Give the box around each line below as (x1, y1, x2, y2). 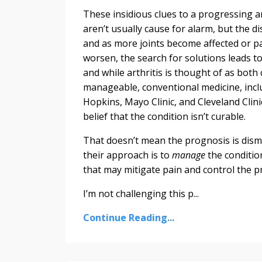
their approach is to (83, 149, 170, 162)
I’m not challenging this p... (83, 187, 199, 201)
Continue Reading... (83, 211, 174, 225)
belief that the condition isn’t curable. (83, 110, 246, 123)
